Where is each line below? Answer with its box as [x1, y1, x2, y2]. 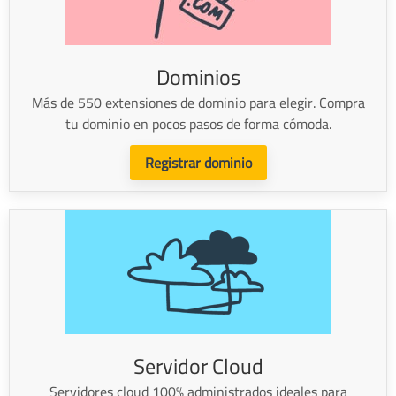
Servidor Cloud [133, 346, 263, 386]
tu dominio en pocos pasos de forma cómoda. [65, 110, 331, 137]
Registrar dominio [144, 148, 252, 176]
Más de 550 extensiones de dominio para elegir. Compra [31, 88, 365, 116]
